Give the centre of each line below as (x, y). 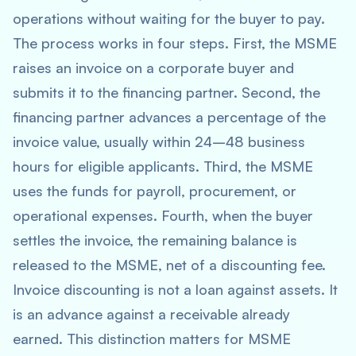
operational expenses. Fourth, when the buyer (163, 215)
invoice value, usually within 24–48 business (159, 141)
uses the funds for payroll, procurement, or (155, 191)
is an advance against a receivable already (151, 314)
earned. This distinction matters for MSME (152, 339)
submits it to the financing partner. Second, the (166, 92)
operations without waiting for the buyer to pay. (169, 18)
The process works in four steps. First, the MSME (175, 43)
